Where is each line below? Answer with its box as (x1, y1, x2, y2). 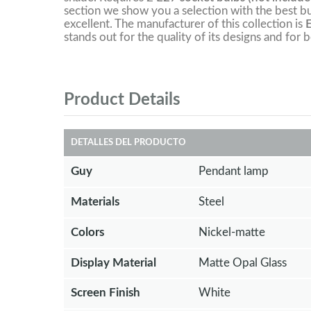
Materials (71, 195, 119, 208)
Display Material (71, 256, 156, 269)
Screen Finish (71, 287, 140, 299)
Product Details (64, 92, 180, 109)
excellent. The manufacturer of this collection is (64, 18, 305, 31)
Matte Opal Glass (198, 256, 287, 269)
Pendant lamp (198, 165, 269, 178)
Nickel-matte (198, 226, 265, 238)
